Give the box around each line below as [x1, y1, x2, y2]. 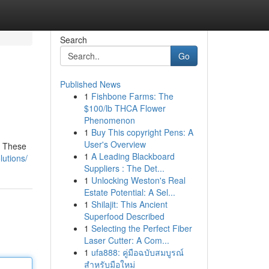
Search [59, 34, 87, 46]
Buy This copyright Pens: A [91, 126, 193, 138]
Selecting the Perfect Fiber [91, 222, 192, 234]
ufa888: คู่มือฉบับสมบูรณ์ [91, 246, 184, 258]
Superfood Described [83, 210, 165, 222]
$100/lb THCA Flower [83, 102, 166, 114]
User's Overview [83, 138, 146, 150]
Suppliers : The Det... [83, 162, 165, 174]
